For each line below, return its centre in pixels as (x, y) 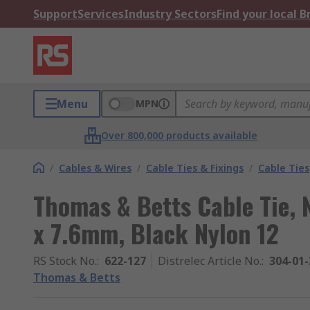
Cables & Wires (95, 168)
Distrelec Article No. (210, 261)
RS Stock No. (65, 261)
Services (101, 14)
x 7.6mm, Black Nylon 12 (156, 233)
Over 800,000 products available (180, 135)
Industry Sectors (170, 14)
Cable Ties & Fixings (195, 168)
